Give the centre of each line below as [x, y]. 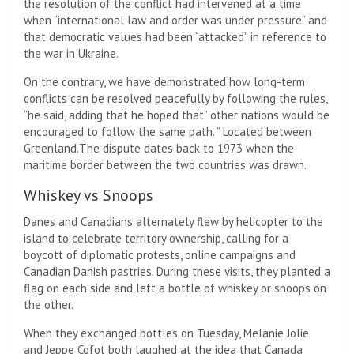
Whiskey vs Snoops [88, 196]
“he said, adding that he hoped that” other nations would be [177, 115]
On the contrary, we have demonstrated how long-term [164, 82]
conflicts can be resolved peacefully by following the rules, [175, 99]
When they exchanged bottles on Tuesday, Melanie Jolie [166, 333]
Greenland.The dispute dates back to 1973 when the [159, 149]
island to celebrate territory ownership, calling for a [156, 239]
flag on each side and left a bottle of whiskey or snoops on [175, 288]
